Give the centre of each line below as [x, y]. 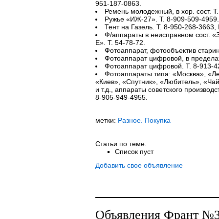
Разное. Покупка [144, 120]
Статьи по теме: [121, 144]
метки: [106, 120]
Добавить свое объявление [139, 165]
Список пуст [134, 152]
